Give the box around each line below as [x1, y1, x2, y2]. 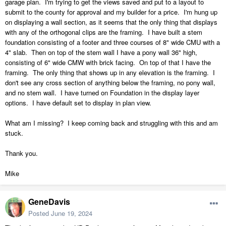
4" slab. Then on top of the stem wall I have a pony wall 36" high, [5, 47, 197, 58]
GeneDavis [28, 196, 70, 208]
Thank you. [5, 148, 38, 158]
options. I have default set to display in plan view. [5, 98, 151, 108]
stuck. [5, 128, 23, 138]
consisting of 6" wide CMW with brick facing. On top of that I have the [5, 58, 211, 68]
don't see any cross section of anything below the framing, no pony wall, [5, 78, 215, 88]
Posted [28, 208, 51, 218]
